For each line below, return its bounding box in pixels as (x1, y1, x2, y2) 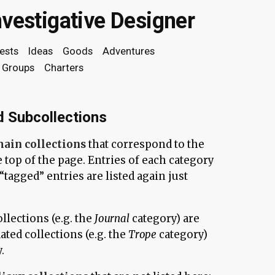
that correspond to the (86, 137, 204, 152)
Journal (95, 212, 130, 225)
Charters (44, 61, 83, 74)
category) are (129, 212, 199, 225)
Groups (2, 61, 34, 74)
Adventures (103, 44, 155, 57)
